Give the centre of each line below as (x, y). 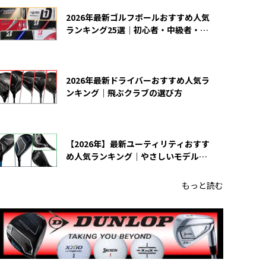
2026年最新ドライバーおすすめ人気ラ (138, 80)
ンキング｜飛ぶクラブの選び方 (124, 93)
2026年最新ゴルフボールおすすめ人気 (138, 18)
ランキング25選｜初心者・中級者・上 (137, 30)
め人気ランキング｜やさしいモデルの (137, 156)
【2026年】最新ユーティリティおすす (138, 143)
